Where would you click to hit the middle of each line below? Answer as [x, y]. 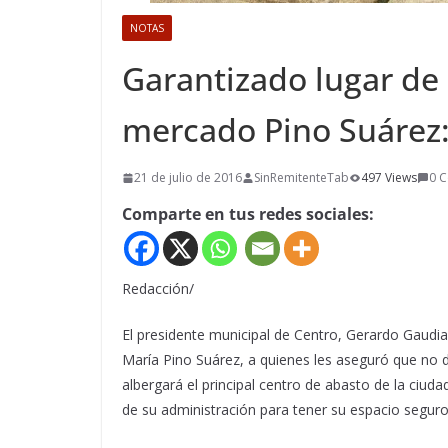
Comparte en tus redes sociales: [248, 214]
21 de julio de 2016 [188, 177]
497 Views [389, 177]
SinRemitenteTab [301, 177]
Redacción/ [158, 288]
